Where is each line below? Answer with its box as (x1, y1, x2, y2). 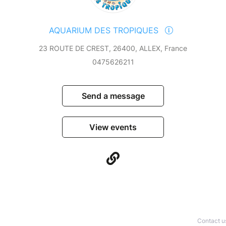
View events (89, 122, 137, 133)
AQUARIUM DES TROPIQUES (49, 25, 161, 36)
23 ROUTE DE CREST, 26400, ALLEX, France (39, 44, 187, 53)
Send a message (81, 91, 145, 101)
